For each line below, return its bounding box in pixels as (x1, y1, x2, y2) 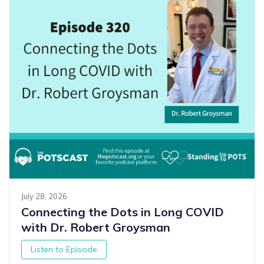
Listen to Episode (31, 244, 98, 255)
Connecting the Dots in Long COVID (21, 204, 224, 220)
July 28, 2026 (21, 192, 67, 202)
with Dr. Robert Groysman (21, 220, 170, 235)
